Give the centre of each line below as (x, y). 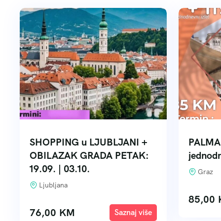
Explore (133, 212)
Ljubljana (53, 185)
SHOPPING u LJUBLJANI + (89, 142)
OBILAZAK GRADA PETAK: (89, 155)
